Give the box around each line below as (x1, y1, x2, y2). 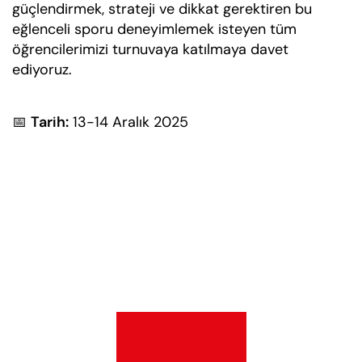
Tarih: (31, 112, 69, 132)
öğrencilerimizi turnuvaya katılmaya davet (12, 39, 288, 59)
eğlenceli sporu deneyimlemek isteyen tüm (12, 19, 297, 39)
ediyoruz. (12, 59, 72, 79)
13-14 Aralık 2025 (69, 112, 188, 132)
